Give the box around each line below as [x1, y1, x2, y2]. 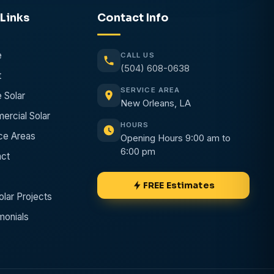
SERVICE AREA [120, 86, 180, 94]
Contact [97, 11, 146, 24]
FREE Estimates [143, 180, 215, 191]
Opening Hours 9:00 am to [120, 132, 231, 144]
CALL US [120, 51, 155, 59]
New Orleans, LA [120, 97, 191, 109]
